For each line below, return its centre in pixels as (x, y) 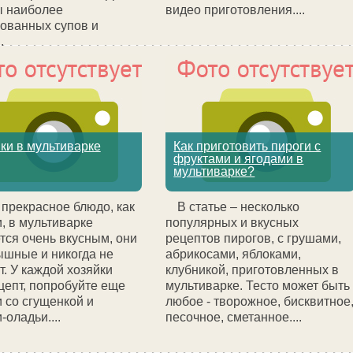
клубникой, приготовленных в (253, 270)
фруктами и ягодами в (239, 159)
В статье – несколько (239, 207)
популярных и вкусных (232, 223)
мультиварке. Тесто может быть (258, 286)
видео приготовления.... (236, 10)
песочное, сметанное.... (234, 317)
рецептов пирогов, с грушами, (254, 238)
